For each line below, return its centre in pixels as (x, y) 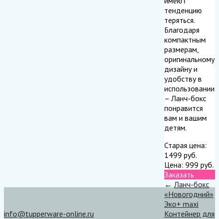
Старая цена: (186, 145)
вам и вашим (186, 118)
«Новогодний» (189, 194)
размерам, (181, 49)
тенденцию (183, 10)
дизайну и (181, 69)
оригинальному (189, 59)
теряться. (180, 20)
